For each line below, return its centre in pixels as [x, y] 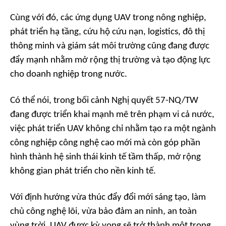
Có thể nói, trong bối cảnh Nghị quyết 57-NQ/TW [104, 101]
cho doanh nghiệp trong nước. [69, 75]
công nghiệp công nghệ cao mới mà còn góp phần [105, 143]
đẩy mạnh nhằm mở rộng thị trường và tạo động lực [110, 61]
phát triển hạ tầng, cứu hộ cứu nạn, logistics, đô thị [107, 32]
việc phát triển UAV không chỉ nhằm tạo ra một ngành [113, 129]
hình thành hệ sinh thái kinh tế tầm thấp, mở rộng [105, 157]
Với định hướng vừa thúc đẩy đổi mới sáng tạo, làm [108, 198]
